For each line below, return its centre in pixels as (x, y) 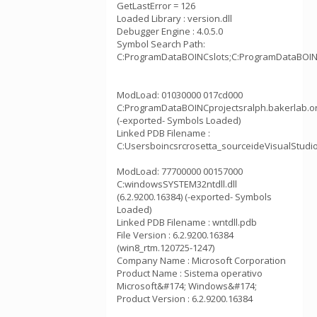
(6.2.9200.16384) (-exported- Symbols (194, 197)
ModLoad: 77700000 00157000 (180, 171)
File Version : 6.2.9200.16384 (175, 235)
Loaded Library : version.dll (174, 18)
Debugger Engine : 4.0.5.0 (170, 31)
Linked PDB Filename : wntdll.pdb (187, 222)
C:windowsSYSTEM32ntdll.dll (177, 184)
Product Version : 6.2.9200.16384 (185, 299)
